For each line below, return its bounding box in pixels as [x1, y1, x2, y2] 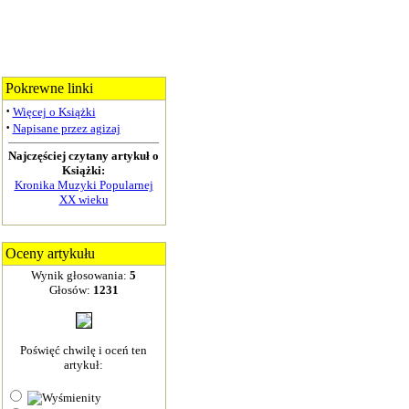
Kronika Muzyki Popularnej [14, 178, 153, 192]
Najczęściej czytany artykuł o [8, 149, 159, 163]
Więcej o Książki [12, 105, 96, 119]
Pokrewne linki [5, 80, 93, 96]
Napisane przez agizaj [12, 121, 121, 135]
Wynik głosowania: [31, 268, 130, 282]
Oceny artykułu [5, 246, 95, 261]
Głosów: [48, 283, 93, 297]
